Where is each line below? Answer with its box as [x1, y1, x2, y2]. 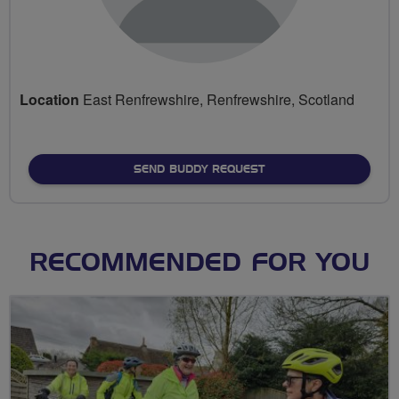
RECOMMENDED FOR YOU [28, 250, 370, 276]
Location [20, 88, 79, 110]
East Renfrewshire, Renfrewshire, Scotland [79, 88, 354, 110]
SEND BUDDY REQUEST [134, 163, 265, 175]
